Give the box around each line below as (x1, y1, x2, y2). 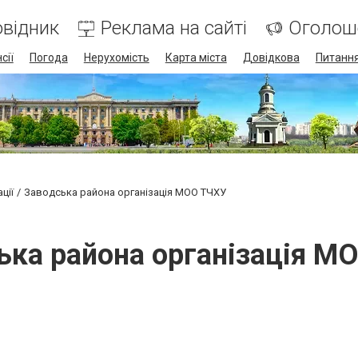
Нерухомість (83, 51, 149, 64)
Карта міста (165, 51, 227, 64)
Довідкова (242, 51, 300, 64)
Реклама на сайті (100, 17, 247, 39)
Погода (29, 51, 68, 64)
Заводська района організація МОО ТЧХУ (24, 186, 226, 198)
